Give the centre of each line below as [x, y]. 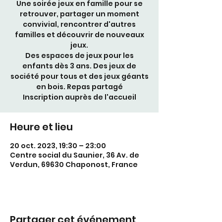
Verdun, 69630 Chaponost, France [74, 165]
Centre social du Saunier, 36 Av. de [75, 155]
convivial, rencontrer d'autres [79, 24]
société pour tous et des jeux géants [79, 76]
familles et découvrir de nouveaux [79, 35]
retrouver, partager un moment [79, 14]
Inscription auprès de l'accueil [79, 97]
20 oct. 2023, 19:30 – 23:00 [58, 146]
